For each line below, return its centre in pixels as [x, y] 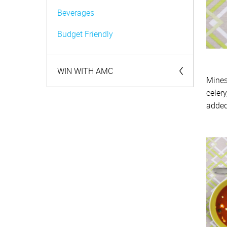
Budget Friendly [85, 34]
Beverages [76, 13]
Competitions [81, 97]
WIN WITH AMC [85, 71]
